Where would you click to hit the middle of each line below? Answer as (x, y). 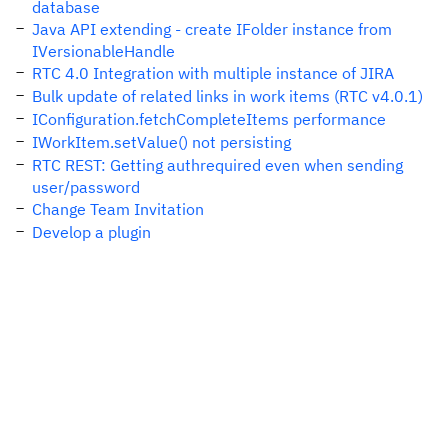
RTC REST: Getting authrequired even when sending (217, 165)
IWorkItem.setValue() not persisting (161, 142)
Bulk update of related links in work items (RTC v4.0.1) (227, 96)
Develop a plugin (91, 232)
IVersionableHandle (103, 51)
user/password (86, 187)
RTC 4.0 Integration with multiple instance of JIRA (213, 73)
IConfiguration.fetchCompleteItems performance (209, 119)
